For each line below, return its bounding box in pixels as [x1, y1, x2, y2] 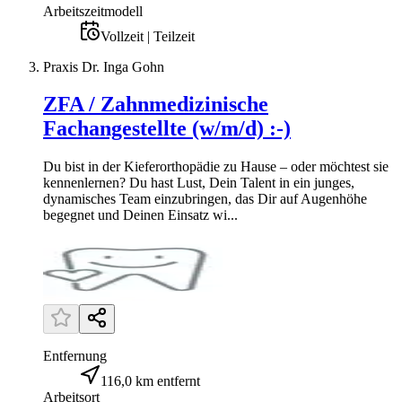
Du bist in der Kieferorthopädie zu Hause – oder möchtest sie [43, 159, 389, 175]
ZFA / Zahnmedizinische [43, 92, 268, 117]
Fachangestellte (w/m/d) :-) [43, 117, 291, 141]
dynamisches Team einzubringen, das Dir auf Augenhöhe [43, 191, 367, 207]
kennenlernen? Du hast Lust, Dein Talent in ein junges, [43, 175, 354, 191]
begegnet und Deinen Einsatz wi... [43, 207, 238, 223]
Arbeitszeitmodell [43, 3, 143, 19]
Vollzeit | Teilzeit [100, 28, 195, 44]
